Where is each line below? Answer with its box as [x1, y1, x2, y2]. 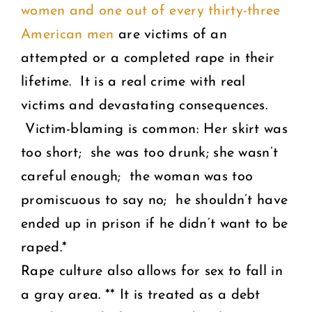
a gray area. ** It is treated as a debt [21, 288, 260, 302]
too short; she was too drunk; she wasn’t [21, 146, 279, 160]
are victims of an [114, 27, 228, 42]
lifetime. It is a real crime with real [21, 75, 246, 89]
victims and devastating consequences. [21, 98, 268, 113]
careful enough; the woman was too [21, 169, 253, 184]
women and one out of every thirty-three [21, 3, 281, 18]
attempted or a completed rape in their [21, 51, 275, 65]
